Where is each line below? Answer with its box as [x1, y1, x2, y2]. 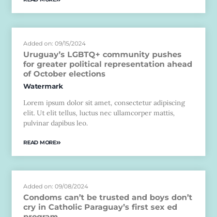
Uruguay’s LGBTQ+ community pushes [23, 49, 182, 59]
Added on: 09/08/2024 [23, 183, 88, 190]
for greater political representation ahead [23, 59, 192, 69]
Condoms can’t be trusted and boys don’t [23, 193, 192, 202]
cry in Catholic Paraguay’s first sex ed [23, 202, 177, 212]
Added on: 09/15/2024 [23, 39, 86, 47]
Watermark [23, 81, 63, 91]
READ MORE [23, 139, 56, 146]
